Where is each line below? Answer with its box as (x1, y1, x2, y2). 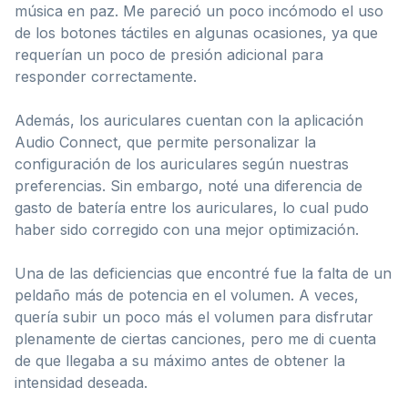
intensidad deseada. (15, 372, 148, 392)
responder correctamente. (15, 66, 197, 86)
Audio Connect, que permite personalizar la (15, 132, 316, 151)
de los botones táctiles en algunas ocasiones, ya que (15, 23, 378, 42)
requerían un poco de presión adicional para (15, 45, 323, 64)
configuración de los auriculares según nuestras (15, 154, 349, 173)
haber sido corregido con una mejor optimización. (15, 219, 359, 239)
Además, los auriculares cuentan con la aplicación (15, 110, 363, 129)
